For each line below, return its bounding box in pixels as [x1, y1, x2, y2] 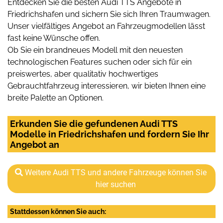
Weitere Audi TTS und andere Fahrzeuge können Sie [24, 167, 207, 177]
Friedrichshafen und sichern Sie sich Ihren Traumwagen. [7, 9, 211, 19]
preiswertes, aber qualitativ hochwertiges [7, 69, 158, 79]
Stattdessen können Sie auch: [10, 207, 106, 216]
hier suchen [95, 179, 136, 189]
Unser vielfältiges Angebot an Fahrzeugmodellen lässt [7, 21, 205, 31]
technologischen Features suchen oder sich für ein [7, 57, 192, 67]
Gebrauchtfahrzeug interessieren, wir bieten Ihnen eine [7, 81, 206, 91]
